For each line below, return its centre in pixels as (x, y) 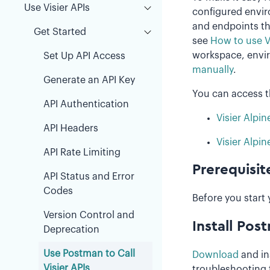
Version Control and (89, 215)
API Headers (71, 128)
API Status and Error (89, 177)
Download (215, 255)
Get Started (60, 32)
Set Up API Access (84, 56)
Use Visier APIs (57, 8)
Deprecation (71, 230)
